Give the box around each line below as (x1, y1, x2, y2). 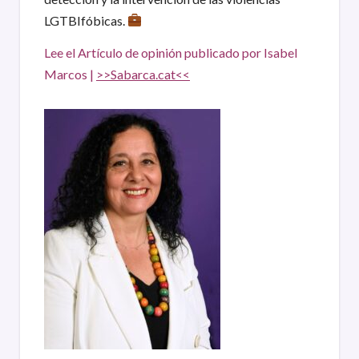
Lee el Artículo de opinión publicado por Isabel (44, 44, 297, 60)
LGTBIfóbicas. (44, 12, 127, 28)
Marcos (44, 66, 90, 82)
